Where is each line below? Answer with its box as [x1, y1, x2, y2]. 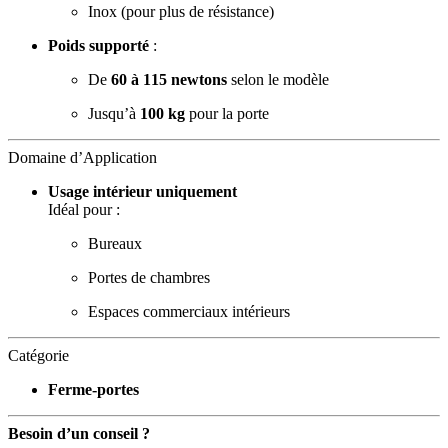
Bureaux [88, 234, 142, 252]
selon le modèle [227, 70, 329, 88]
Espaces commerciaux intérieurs [88, 302, 290, 320]
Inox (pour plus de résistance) [88, 2, 274, 20]
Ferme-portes [48, 380, 139, 398]
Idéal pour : [48, 200, 120, 218]
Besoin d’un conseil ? [8, 424, 150, 442]
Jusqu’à [88, 104, 140, 122]
